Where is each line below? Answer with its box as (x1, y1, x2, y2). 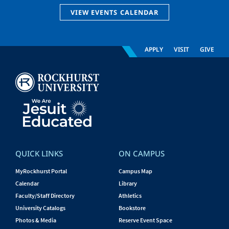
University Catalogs (15, 204, 65, 212)
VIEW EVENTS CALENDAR (71, 8, 158, 17)
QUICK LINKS (15, 148, 63, 159)
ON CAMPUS (119, 148, 165, 159)
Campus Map (119, 167, 152, 175)
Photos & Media (15, 216, 56, 224)
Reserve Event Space (119, 216, 172, 224)
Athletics (119, 192, 142, 200)
